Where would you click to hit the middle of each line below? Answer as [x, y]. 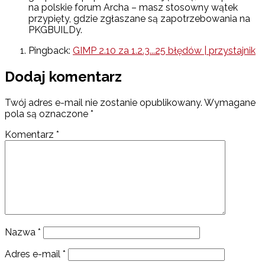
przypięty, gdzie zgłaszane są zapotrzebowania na [139, 19]
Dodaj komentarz [63, 76]
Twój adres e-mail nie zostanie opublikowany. [104, 102]
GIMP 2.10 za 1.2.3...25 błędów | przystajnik [164, 51]
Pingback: [51, 51]
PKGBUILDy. [55, 30]
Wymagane [230, 102]
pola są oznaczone [48, 114]
